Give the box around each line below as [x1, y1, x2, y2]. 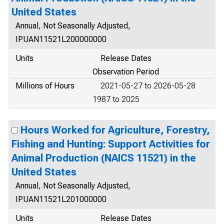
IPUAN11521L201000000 [15, 194, 106, 204]
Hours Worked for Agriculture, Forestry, [20, 124, 210, 136]
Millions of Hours [15, 81, 74, 90]
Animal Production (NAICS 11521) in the [11, 152, 196, 164]
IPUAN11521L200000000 [15, 34, 106, 44]
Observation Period [92, 67, 159, 76]
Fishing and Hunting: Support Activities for [11, 138, 210, 150]
